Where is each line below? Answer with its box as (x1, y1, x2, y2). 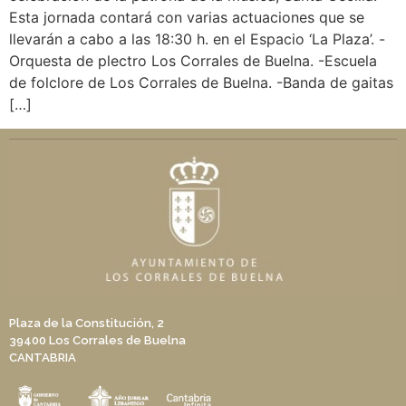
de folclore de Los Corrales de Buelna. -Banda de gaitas (9, 73, 393, 92)
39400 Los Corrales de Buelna (9, 333, 186, 348)
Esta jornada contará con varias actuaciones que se (9, 8, 364, 27)
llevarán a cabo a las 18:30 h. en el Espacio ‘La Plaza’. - (9, 30, 385, 49)
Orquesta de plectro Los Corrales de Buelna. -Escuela (9, 52, 377, 71)
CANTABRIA (9, 351, 76, 365)
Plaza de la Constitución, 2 (9, 316, 164, 331)
